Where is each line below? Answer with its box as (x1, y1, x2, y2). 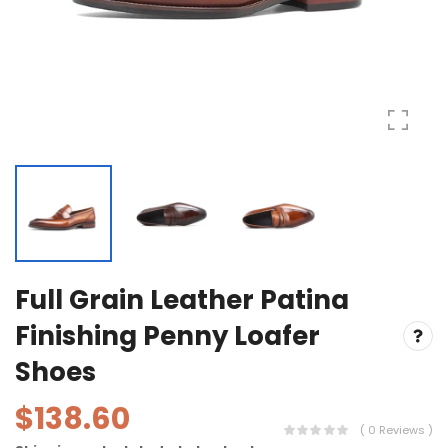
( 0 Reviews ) (360, 422, 433, 439)
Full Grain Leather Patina (15, 281, 349, 318)
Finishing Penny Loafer (15, 317, 320, 354)
